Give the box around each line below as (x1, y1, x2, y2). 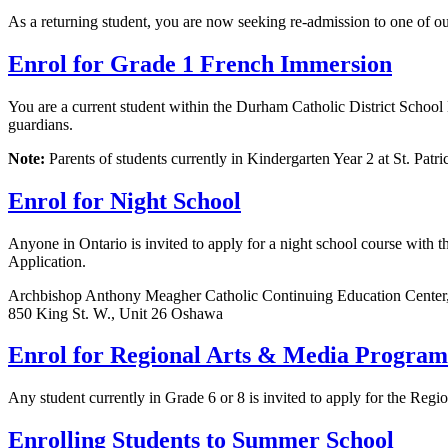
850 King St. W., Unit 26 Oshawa (8, 304, 223, 322)
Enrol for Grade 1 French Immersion (8, 50, 392, 77)
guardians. (8, 115, 73, 133)
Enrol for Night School (8, 187, 241, 214)
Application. (8, 252, 86, 270)
